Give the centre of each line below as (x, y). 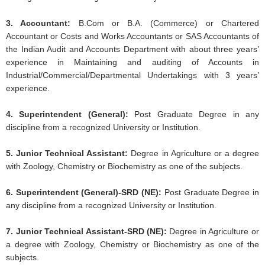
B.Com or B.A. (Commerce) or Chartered (165, 23)
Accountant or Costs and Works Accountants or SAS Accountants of (132, 36)
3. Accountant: (38, 23)
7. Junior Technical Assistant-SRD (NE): (86, 232)
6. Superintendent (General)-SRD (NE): (84, 193)
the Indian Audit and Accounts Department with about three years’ (132, 49)
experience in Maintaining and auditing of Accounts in (132, 62)
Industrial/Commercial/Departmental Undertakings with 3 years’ (132, 75)
